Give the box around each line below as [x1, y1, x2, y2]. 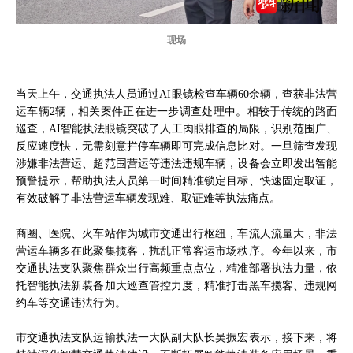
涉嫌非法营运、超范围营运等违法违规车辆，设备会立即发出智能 [16, 157, 337, 170]
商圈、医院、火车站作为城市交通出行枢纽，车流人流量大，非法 [16, 226, 337, 240]
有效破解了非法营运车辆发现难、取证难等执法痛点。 [16, 191, 281, 205]
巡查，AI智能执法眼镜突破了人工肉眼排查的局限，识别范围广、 [16, 122, 337, 136]
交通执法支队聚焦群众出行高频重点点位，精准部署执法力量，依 [16, 261, 337, 274]
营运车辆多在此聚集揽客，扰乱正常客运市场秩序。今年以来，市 [16, 243, 337, 257]
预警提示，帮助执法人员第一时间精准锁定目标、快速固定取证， [16, 174, 337, 188]
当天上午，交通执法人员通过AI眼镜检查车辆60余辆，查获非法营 [16, 87, 337, 101]
